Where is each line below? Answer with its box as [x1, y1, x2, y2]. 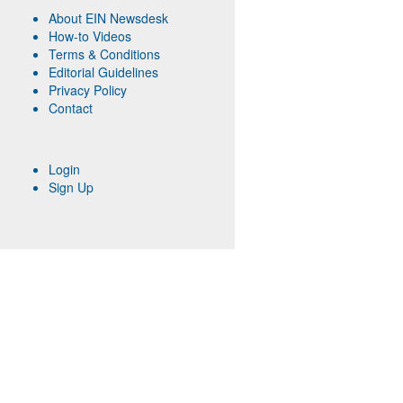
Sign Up [48, 178, 94, 196]
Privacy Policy [48, 81, 127, 99]
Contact [48, 99, 93, 117]
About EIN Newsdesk [48, 9, 168, 27]
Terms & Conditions [48, 45, 160, 63]
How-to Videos [48, 27, 131, 45]
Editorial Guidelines [48, 63, 158, 81]
